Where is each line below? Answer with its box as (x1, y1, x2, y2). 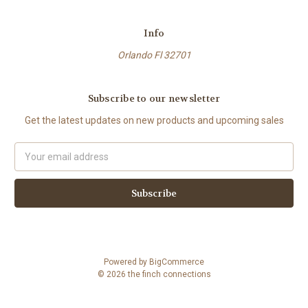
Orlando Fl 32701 (117, 49, 191, 61)
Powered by (104, 257, 149, 267)
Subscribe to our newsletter (87, 92, 221, 105)
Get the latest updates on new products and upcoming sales (24, 115, 284, 126)
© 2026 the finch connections (97, 269, 211, 280)
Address (14, 158, 51, 170)
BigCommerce (149, 257, 204, 267)
